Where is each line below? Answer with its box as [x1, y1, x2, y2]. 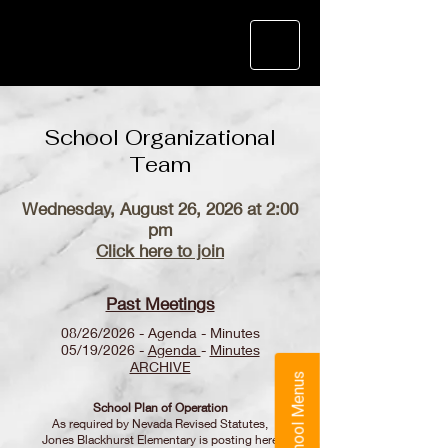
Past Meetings [105, 293, 215, 314]
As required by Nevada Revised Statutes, [52, 416, 268, 431]
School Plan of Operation [92, 400, 228, 415]
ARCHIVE [129, 358, 191, 375]
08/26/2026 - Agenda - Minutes [60, 324, 260, 341]
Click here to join [96, 240, 224, 261]
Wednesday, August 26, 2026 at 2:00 [22, 198, 298, 219]
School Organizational [44, 124, 276, 151]
